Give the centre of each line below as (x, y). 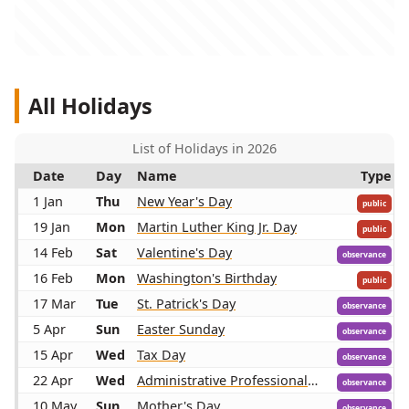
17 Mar (54, 304)
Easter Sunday (181, 330)
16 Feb (53, 278)
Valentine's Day (184, 253)
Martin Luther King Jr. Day (217, 227)
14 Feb (53, 253)
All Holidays (90, 105)
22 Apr (53, 381)
